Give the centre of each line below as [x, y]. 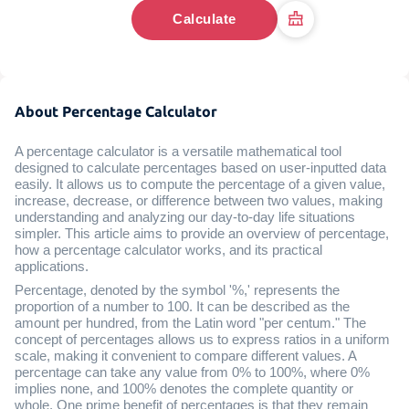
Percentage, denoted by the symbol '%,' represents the [177, 291]
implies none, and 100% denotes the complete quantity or [184, 389]
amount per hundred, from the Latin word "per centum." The [190, 324]
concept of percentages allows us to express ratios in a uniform [202, 340]
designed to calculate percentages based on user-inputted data [200, 168]
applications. [52, 267]
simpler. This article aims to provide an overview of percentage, [202, 234]
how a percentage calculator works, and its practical [168, 251]
